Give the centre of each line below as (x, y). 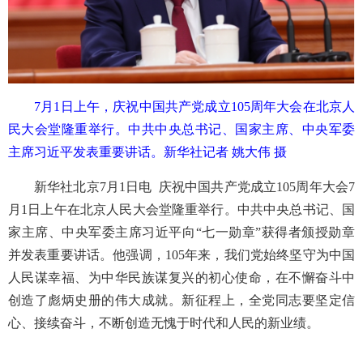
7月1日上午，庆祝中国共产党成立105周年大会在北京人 (194, 106)
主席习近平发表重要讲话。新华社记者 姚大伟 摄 (147, 152)
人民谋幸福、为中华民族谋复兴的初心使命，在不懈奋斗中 (181, 277)
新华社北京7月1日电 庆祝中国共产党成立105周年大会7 (194, 186)
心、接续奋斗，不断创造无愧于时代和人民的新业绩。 (164, 322)
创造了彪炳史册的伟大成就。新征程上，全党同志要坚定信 (181, 300)
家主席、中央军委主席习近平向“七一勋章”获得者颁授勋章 (181, 232)
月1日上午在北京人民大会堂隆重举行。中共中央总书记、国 (181, 209)
